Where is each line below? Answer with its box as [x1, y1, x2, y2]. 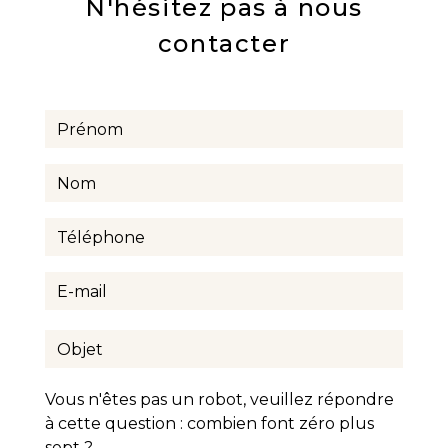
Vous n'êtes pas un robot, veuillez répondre [45, 390, 394, 410]
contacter [157, 29, 291, 59]
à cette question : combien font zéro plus [45, 414, 374, 434]
